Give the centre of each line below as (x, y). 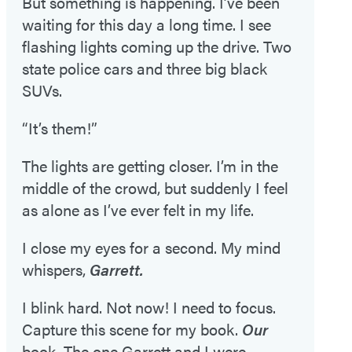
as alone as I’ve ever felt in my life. (138, 210)
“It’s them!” (60, 128)
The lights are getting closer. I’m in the (150, 166)
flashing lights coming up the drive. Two (157, 46)
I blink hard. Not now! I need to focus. (149, 307)
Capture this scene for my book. (132, 329)
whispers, (56, 269)
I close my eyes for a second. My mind (151, 247)
